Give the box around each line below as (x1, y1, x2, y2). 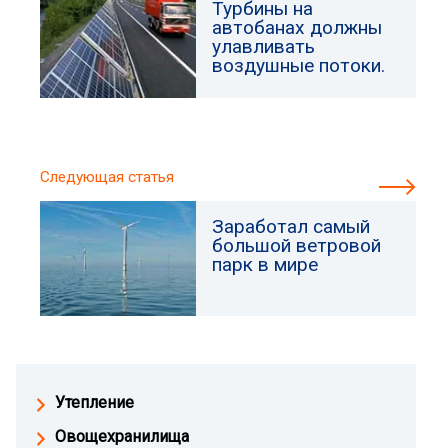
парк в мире (212, 253, 319, 276)
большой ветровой (212, 234, 382, 257)
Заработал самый (212, 215, 371, 238)
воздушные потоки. (212, 54, 386, 77)
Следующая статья (40, 168, 174, 186)
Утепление (55, 393, 134, 412)
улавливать (212, 35, 316, 58)
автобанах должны (212, 16, 383, 39)
